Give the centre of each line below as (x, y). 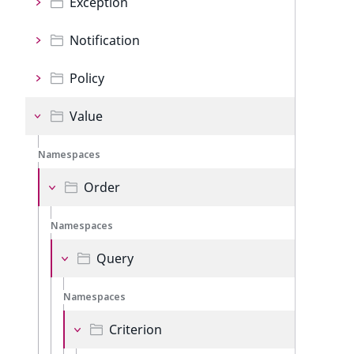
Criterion (136, 330)
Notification (105, 40)
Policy (87, 78)
